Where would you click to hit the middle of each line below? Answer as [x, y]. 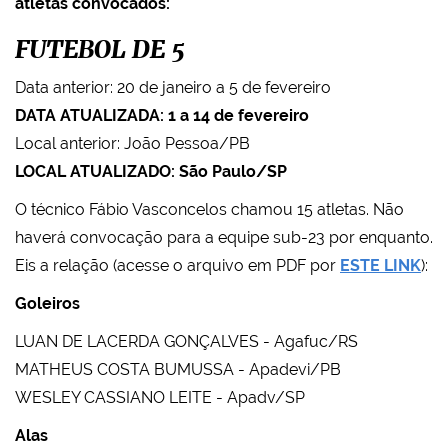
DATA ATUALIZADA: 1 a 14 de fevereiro [162, 116]
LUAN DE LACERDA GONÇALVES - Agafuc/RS [186, 342]
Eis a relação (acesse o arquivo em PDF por [177, 266]
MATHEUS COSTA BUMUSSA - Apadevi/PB [178, 370]
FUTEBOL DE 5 [99, 51]
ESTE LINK [380, 266]
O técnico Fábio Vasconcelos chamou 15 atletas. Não [209, 210]
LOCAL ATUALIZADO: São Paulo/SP [151, 172]
